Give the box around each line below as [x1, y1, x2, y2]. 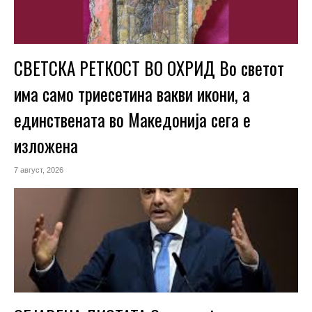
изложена [14, 132, 78, 159]
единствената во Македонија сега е [14, 107, 251, 133]
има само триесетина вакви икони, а [14, 81, 250, 107]
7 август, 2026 [14, 166, 63, 175]
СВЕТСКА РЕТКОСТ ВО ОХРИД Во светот [14, 55, 284, 81]
